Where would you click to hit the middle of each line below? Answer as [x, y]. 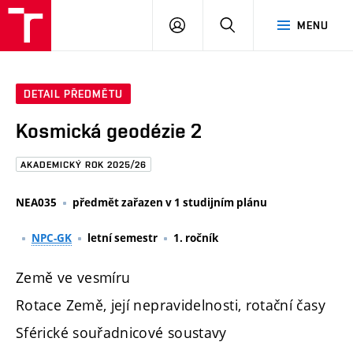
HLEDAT [256, 24]
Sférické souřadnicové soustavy [121, 332]
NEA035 [36, 202]
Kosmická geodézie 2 [109, 131]
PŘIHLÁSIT [213, 24]
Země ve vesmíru [73, 277]
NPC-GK [52, 238]
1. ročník [196, 238]
